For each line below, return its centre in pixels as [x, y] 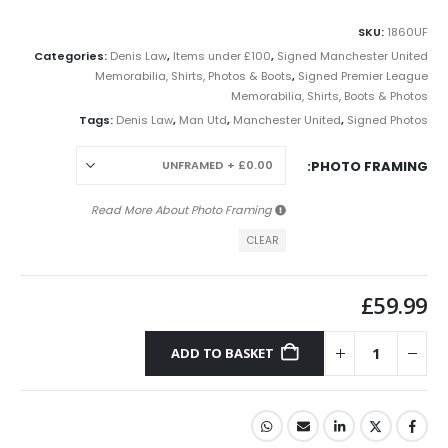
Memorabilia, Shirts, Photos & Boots [193, 75]
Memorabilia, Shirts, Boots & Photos [329, 95]
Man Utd [203, 119]
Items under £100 [222, 55]
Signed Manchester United [352, 55]
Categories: [72, 55]
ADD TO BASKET [222, 353]
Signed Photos [387, 119]
